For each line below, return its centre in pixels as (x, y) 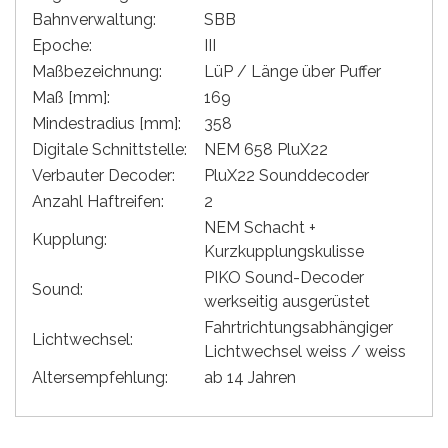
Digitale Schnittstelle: (109, 150)
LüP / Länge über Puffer (292, 72)
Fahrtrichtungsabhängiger (298, 328)
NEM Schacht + (260, 228)
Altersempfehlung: (100, 378)
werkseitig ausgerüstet (287, 302)
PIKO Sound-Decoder (284, 278)
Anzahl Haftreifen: (98, 202)
